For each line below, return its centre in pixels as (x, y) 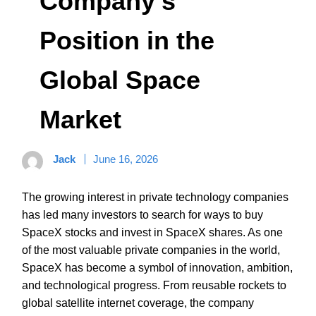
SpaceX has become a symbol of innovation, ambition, (157, 267)
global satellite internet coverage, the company (138, 303)
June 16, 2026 (126, 159)
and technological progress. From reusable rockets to (154, 285)
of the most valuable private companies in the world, (151, 250)
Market (80, 119)
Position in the (127, 40)
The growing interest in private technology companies (155, 197)
